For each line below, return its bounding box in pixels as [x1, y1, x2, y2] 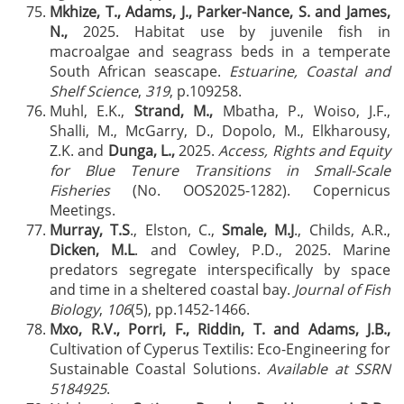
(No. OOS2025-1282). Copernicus [110, 180, 390, 200]
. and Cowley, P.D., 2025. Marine [134, 240, 391, 260]
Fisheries [50, 180, 110, 200]
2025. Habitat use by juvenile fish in [68, 22, 390, 41]
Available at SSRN [267, 359, 391, 379]
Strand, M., [133, 101, 214, 121]
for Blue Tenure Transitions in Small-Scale [50, 161, 390, 180]
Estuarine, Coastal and [229, 61, 390, 81]
